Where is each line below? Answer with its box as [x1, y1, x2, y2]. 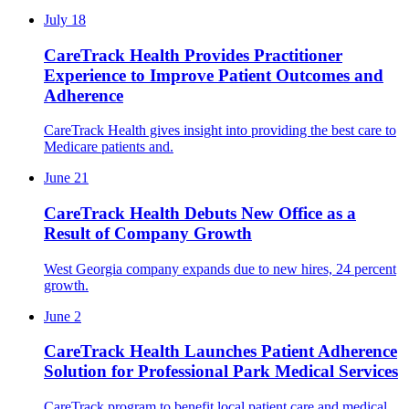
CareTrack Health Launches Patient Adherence [44, 341, 397, 362]
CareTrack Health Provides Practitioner [44, 45, 342, 65]
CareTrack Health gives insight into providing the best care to [44, 122, 396, 139]
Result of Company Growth [44, 223, 252, 243]
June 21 [44, 170, 89, 186]
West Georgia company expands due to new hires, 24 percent [44, 260, 396, 277]
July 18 [44, 11, 86, 27]
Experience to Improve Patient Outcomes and [44, 65, 383, 85]
